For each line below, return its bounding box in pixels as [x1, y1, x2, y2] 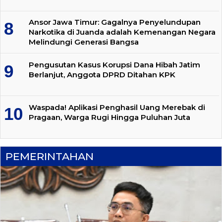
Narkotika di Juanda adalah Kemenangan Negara [29, 27, 216, 37]
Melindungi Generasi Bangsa [29, 37, 139, 47]
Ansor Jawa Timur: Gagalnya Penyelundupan [29, 17, 201, 27]
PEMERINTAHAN [5, 150, 94, 163]
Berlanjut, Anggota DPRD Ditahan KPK [29, 70, 175, 80]
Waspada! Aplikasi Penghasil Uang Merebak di [29, 102, 205, 112]
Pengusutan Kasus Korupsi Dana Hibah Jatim [29, 60, 200, 70]
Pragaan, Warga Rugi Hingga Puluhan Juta [29, 112, 190, 122]
